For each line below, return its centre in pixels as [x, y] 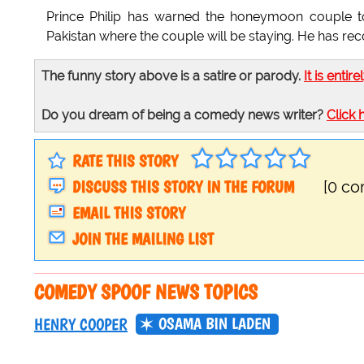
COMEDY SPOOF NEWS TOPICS [146, 292]
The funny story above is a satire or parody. [173, 76]
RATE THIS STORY [125, 161]
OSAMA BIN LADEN [214, 324]
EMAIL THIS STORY [129, 213]
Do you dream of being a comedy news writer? [184, 115]
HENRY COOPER [81, 325]
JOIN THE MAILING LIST [143, 239]
